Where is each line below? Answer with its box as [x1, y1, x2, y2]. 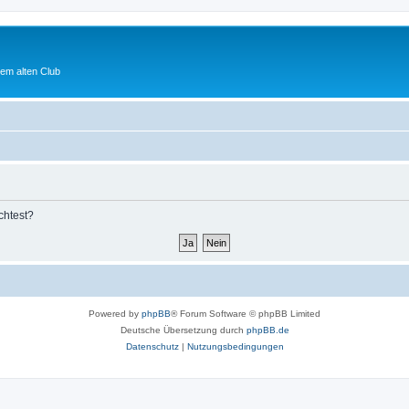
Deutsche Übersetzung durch [120, 324, 246, 335]
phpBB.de [246, 324, 289, 335]
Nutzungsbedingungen [186, 341, 284, 351]
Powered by [89, 308, 142, 319]
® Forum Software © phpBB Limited [171, 308, 320, 319]
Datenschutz [125, 341, 179, 351]
